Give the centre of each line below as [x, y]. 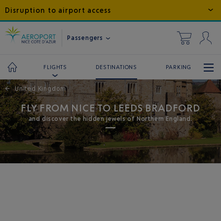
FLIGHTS [55, 67]
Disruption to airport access [58, 10]
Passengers [86, 37]
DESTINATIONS [116, 67]
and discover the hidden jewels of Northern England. [110, 119]
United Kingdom [41, 89]
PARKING [179, 67]
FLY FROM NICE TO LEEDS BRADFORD [110, 108]
